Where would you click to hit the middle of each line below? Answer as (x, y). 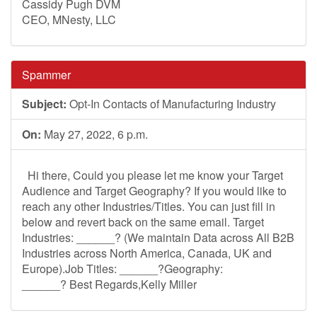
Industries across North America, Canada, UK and (147, 253)
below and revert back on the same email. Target (143, 222)
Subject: (44, 104)
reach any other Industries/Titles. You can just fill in (149, 206)
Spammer (46, 75)
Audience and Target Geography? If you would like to (154, 191)
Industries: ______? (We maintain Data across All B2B (158, 237)
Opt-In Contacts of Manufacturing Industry (171, 104)
